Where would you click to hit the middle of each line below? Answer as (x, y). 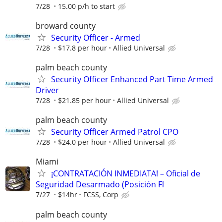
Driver (47, 90)
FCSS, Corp (101, 195)
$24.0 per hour (83, 142)
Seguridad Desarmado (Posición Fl (100, 185)
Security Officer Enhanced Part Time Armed (132, 79)
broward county (66, 26)
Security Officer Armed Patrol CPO (115, 132)
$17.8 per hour (83, 48)
